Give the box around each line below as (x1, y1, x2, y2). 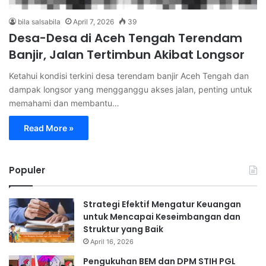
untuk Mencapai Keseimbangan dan (83, 210, 240, 223)
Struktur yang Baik (83, 223, 163, 235)
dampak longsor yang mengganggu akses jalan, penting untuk (9, 84, 252, 94)
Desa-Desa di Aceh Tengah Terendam (9, 29, 242, 46)
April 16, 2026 (90, 237, 134, 246)
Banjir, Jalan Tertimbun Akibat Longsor (9, 46, 245, 63)
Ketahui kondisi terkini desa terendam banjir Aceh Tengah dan (9, 70, 249, 81)
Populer (9, 163, 45, 176)
